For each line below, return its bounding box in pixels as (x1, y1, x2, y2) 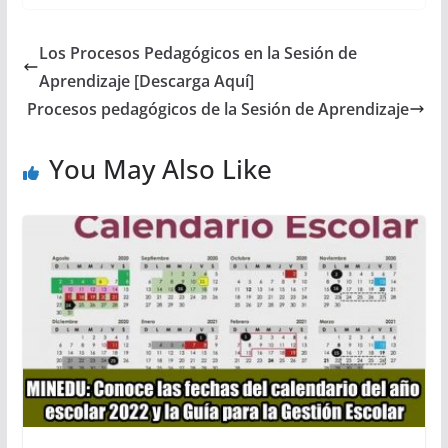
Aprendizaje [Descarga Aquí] (38, 69, 254, 92)
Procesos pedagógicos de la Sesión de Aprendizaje (27, 97, 410, 120)
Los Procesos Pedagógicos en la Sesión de (38, 41, 357, 64)
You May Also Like (48, 150, 272, 187)
